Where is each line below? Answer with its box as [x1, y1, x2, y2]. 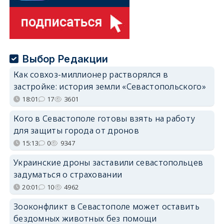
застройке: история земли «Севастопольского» [13, 81, 206, 92]
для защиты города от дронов [13, 125, 139, 136]
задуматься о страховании [13, 169, 122, 180]
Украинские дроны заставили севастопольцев [13, 157, 203, 168]
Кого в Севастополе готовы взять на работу [13, 113, 195, 124]
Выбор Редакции [22, 53, 108, 65]
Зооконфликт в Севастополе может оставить [13, 201, 199, 212]
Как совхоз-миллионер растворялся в [13, 69, 168, 80]
